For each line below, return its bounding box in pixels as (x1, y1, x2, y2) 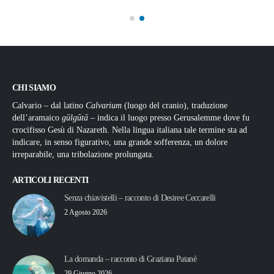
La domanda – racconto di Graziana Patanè (64, 254, 197, 264)
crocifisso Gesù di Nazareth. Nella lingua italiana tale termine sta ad (12, 125, 247, 135)
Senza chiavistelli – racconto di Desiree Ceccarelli (64, 193, 216, 203)
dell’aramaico (12, 113, 62, 122)
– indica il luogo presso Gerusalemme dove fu (88, 113, 250, 122)
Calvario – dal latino (12, 100, 86, 110)
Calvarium (86, 100, 122, 110)
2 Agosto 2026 (64, 208, 107, 217)
